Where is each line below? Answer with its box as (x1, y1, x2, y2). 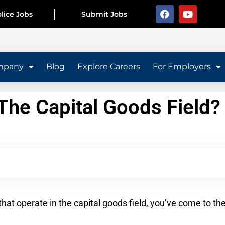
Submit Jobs (81, 9, 128, 19)
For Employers (152, 62, 211, 72)
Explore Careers (77, 62, 140, 72)
